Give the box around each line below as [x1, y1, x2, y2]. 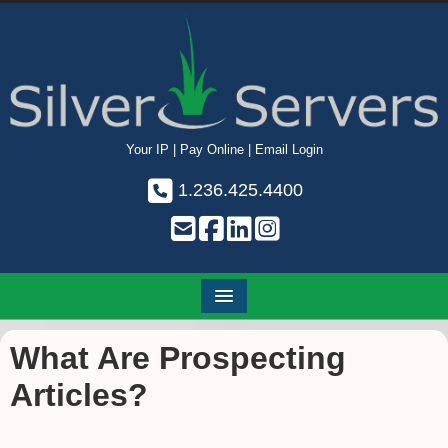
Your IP [125, 142, 169, 158]
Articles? [10, 377, 148, 414]
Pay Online [179, 142, 244, 158]
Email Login [254, 142, 323, 158]
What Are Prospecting [10, 340, 346, 377]
